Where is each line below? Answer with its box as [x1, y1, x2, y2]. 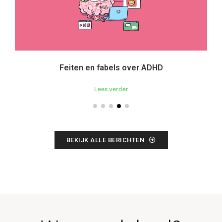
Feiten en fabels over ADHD [59, 63, 163, 73]
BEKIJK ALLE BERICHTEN [66, 136, 144, 144]
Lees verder [94, 85, 128, 93]
